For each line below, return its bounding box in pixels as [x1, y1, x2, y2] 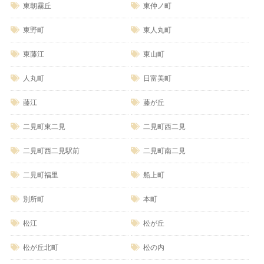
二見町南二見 [143, 146, 186, 155]
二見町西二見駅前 [22, 146, 80, 155]
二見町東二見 [22, 122, 65, 131]
